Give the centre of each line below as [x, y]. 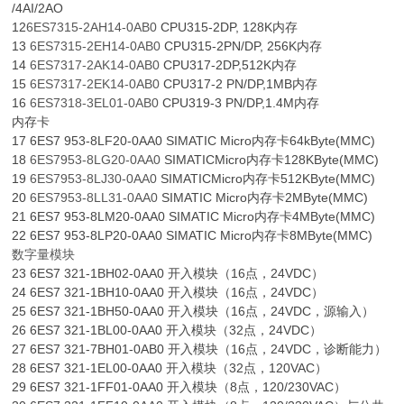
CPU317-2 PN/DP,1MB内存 [239, 84]
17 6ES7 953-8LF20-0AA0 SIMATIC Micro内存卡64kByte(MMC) [194, 141]
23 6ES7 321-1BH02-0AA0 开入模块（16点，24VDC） [168, 274]
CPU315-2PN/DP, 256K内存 [242, 46]
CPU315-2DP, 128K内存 [228, 28]
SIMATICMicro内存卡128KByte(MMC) [270, 160]
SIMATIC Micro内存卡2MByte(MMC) [263, 198]
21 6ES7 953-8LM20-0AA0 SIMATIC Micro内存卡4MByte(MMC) [194, 217]
